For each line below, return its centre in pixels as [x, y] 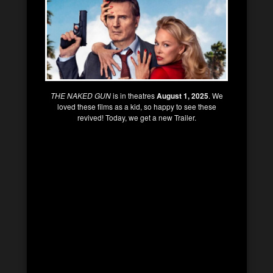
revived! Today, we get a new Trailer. [136, 117]
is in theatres [133, 95]
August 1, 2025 [182, 95]
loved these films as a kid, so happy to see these [136, 106]
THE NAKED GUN [80, 95]
